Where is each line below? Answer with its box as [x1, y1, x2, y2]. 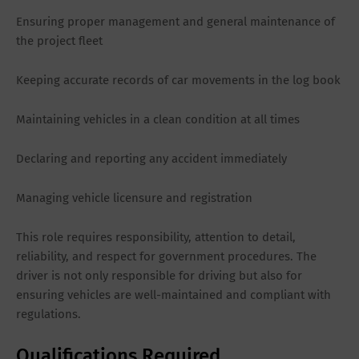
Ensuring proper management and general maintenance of [16, 14, 335, 30]
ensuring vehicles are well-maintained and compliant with [16, 288, 331, 303]
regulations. [16, 307, 81, 322]
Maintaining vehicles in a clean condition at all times [16, 112, 300, 127]
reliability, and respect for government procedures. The [16, 249, 317, 264]
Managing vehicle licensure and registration [16, 191, 252, 206]
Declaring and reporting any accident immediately [16, 151, 287, 167]
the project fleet [16, 34, 103, 49]
